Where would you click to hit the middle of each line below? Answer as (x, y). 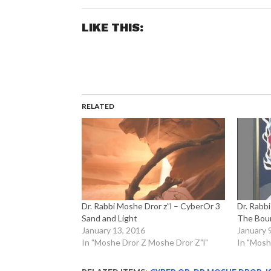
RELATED (98, 106)
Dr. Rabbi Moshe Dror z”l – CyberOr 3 (151, 206)
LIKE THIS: (112, 28)
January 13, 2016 (113, 230)
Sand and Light (109, 218)
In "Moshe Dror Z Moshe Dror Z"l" (145, 242)
